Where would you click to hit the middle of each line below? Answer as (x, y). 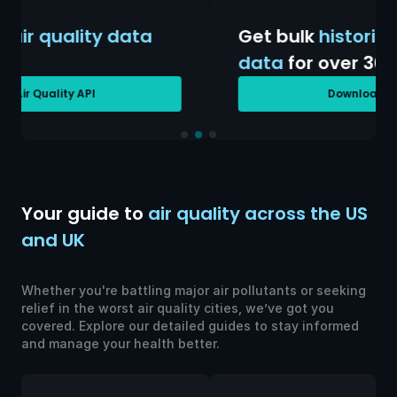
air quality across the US (256, 214)
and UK (53, 240)
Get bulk (90, 36)
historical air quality (221, 36)
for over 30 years (174, 63)
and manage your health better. (121, 343)
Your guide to (82, 214)
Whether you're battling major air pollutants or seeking (194, 290)
